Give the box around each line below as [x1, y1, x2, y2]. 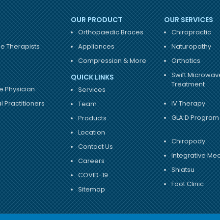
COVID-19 [78, 171, 109, 180]
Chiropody [171, 137, 206, 146]
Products [78, 114, 107, 123]
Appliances [78, 42, 115, 51]
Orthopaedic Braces [78, 28, 144, 37]
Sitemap [78, 185, 106, 194]
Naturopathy [171, 42, 212, 51]
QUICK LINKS [71, 72, 114, 82]
